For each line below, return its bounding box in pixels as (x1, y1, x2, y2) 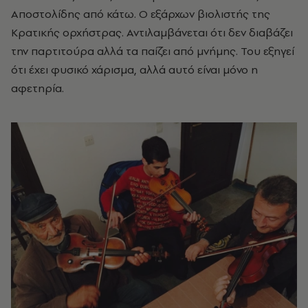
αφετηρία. (11, 80, 64, 96)
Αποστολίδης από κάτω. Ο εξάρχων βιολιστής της (11, 5, 270, 21)
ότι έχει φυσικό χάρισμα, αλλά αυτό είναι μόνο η (11, 61, 258, 77)
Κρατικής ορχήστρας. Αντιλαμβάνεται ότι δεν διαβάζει (11, 24, 293, 40)
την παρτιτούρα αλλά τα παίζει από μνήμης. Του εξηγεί (11, 43, 294, 58)
